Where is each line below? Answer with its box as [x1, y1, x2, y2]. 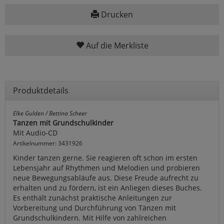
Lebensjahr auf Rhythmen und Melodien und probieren [13, 163, 200, 173]
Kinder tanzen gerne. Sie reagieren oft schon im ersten [13, 153, 197, 163]
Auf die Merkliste [83, 40, 148, 51]
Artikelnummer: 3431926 [13, 139, 82, 147]
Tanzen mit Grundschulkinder [13, 118, 113, 128]
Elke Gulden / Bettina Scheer [13, 109, 87, 117]
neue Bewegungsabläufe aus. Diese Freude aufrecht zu [13, 173, 198, 183]
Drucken [99, 9, 133, 20]
